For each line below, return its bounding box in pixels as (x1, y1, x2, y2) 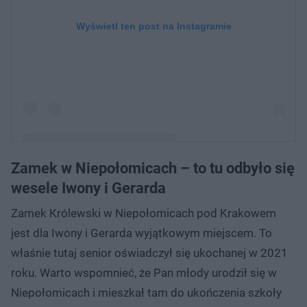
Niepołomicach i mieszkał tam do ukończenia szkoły (11, 285, 282, 299)
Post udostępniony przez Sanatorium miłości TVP (23, 177, 236, 189)
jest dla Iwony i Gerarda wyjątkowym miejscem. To (11, 225, 272, 240)
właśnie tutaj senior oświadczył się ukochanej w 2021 (11, 245, 288, 260)
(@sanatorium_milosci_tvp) (23, 197, 141, 209)
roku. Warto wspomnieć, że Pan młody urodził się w (11, 265, 277, 280)
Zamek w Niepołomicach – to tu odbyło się (11, 159, 295, 177)
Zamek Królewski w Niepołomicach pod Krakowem (11, 206, 276, 220)
